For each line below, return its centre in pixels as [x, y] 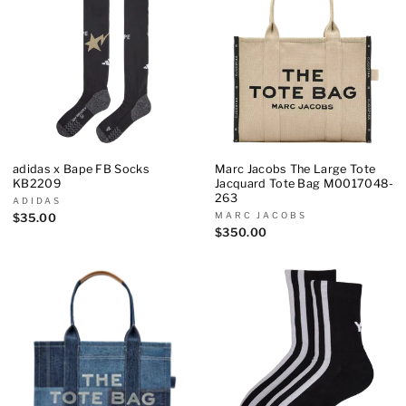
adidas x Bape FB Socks [82, 169]
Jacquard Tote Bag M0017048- [304, 183]
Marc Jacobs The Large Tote [295, 169]
